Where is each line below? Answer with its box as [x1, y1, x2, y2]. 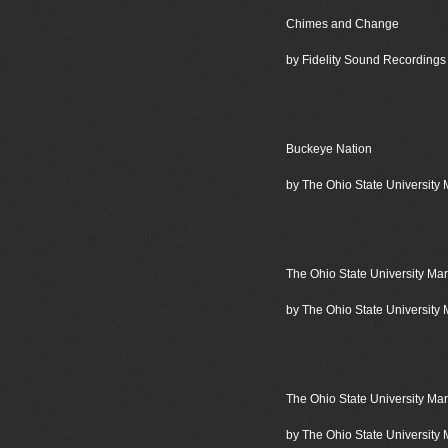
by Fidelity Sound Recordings [285, 53, 446, 67]
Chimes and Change [285, 17, 399, 31]
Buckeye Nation [285, 142, 372, 156]
